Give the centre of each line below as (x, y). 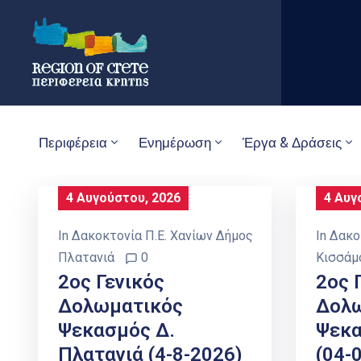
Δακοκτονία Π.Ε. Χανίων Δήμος (162, 236)
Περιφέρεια (73, 142)
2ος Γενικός (111, 282)
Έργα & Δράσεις (292, 142)
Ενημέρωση (175, 142)
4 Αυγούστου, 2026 (123, 198)
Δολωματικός (120, 307)
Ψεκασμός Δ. (116, 331)
